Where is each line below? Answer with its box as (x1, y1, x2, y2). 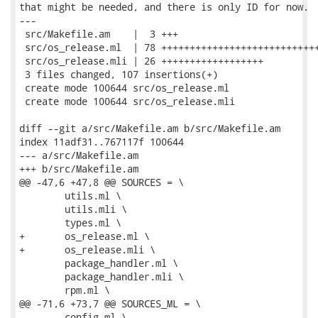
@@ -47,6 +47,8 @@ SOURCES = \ (19, 175, 184, 189)
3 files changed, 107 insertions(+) (19, 67, 218, 81)
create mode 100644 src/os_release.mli (19, 94, 235, 108)
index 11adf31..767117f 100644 (19, 135, 184, 148)
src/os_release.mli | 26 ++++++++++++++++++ (19, 54, 263, 67)
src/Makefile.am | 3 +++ (19, 27, 178, 40)
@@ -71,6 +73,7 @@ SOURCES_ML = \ (19, 297, 201, 310)
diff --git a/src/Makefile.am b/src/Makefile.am (19, 121, 280, 135)
